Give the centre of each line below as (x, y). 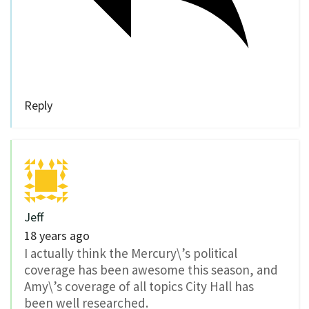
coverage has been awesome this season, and (151, 269)
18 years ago (57, 235)
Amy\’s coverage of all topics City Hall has (139, 286)
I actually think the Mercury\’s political (131, 253)
